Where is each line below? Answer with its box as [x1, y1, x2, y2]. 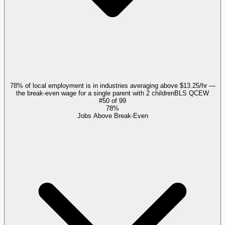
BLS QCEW [174, 89, 209, 97]
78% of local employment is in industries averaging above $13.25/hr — [10, 82, 215, 90]
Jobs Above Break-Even [77, 112, 148, 120]
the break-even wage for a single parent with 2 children [16, 89, 174, 97]
